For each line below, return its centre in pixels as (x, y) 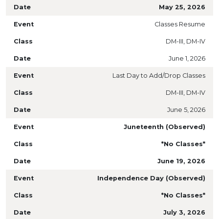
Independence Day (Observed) (151, 178)
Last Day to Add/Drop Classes (159, 76)
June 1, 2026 (187, 58)
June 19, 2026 (181, 161)
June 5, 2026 (186, 110)
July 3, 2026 (184, 212)
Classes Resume (180, 24)
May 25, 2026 (182, 7)
